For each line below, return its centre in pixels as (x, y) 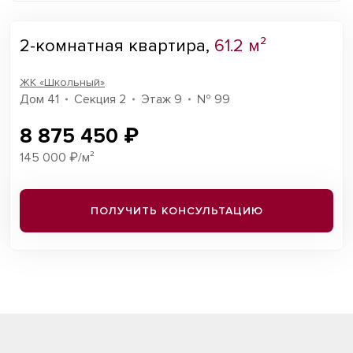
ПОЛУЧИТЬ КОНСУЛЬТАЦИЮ (176, 211)
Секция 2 (100, 99)
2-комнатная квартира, (117, 46)
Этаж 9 (162, 99)
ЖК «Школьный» (62, 82)
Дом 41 (39, 99)
